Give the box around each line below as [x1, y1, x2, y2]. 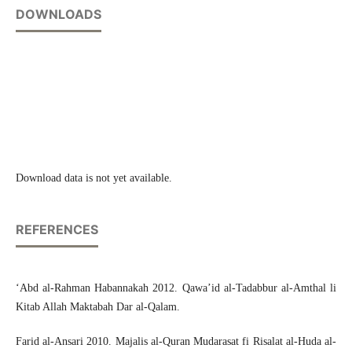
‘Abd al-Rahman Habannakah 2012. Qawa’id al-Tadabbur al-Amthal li [15, 281, 337, 294]
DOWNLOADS [15, 5, 101, 22]
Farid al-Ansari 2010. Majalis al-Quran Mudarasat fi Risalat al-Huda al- [15, 335, 337, 347]
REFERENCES [15, 221, 98, 237]
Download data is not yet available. [15, 171, 172, 184]
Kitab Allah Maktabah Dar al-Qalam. [15, 300, 180, 313]
